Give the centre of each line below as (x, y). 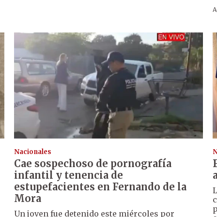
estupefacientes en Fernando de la (101, 186)
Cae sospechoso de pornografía (93, 163)
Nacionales (33, 152)
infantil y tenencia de (69, 175)
